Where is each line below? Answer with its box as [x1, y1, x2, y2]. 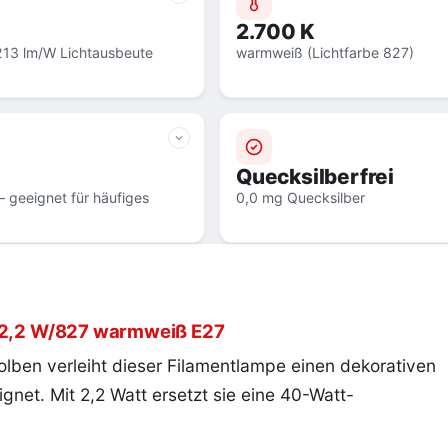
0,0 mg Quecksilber [236, 189, 365, 206]
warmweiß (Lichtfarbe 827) [236, 44, 414, 61]
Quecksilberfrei [236, 164, 394, 189]
